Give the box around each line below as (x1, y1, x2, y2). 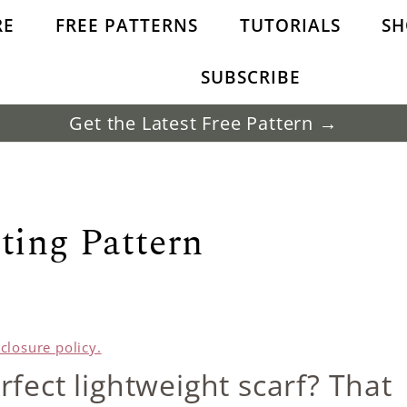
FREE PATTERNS (55, 14, 199, 38)
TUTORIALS (239, 14, 341, 38)
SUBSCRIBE (200, 65, 301, 90)
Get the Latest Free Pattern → (69, 110, 338, 135)
